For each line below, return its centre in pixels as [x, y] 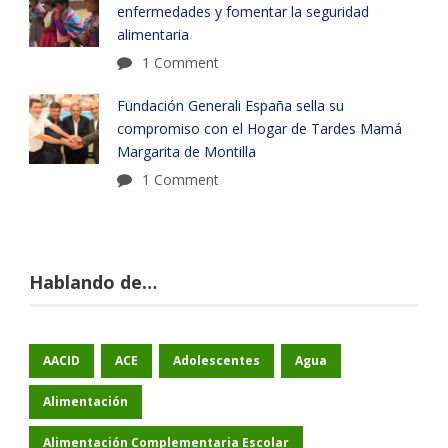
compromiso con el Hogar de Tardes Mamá [259, 128]
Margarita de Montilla [186, 151]
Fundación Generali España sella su [230, 105]
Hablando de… [93, 281]
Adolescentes [216, 360]
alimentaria [153, 34]
